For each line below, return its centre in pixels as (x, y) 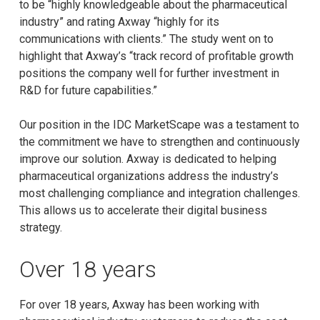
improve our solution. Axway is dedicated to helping (147, 159)
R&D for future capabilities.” (88, 90)
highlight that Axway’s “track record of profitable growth (156, 56)
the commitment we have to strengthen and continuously (159, 141)
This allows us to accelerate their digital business (143, 210)
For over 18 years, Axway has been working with (139, 304)
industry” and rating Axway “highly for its (119, 21)
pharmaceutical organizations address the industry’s (149, 176)
